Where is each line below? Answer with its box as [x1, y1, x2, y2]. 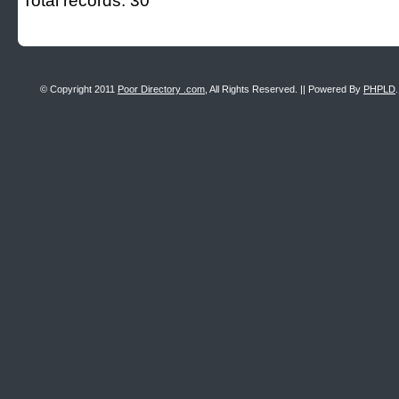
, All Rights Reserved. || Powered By [205, 84, 363, 94]
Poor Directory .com [118, 84, 205, 94]
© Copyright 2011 [40, 84, 118, 94]
